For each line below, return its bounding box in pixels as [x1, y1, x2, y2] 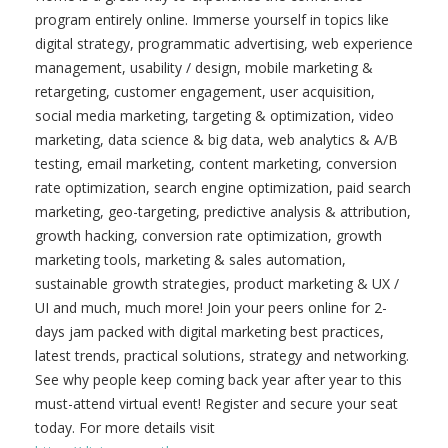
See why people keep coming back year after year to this [35, 370, 402, 389]
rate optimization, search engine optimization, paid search [35, 178, 411, 197]
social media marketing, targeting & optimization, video [35, 106, 394, 125]
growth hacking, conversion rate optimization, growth [35, 226, 382, 245]
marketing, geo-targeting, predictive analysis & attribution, [35, 202, 411, 221]
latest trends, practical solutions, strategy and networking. [35, 346, 409, 365]
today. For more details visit [35, 418, 215, 437]
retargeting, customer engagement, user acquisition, [35, 82, 375, 101]
